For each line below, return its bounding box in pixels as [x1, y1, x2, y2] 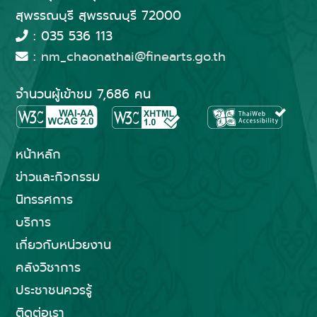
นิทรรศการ [15, 190, 73, 209]
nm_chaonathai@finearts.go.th [40, 47, 226, 67]
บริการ [15, 213, 51, 232]
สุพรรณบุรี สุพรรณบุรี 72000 [15, 6, 181, 25]
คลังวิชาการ [15, 258, 81, 277]
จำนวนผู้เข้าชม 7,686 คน [15, 85, 151, 104]
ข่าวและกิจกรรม [15, 168, 100, 187]
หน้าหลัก [15, 145, 61, 164]
